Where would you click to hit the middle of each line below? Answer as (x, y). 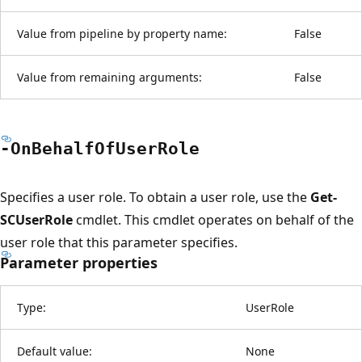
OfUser (126, 148)
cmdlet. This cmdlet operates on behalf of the (213, 219)
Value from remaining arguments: (109, 77)
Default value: (55, 351)
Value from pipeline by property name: (122, 33)
